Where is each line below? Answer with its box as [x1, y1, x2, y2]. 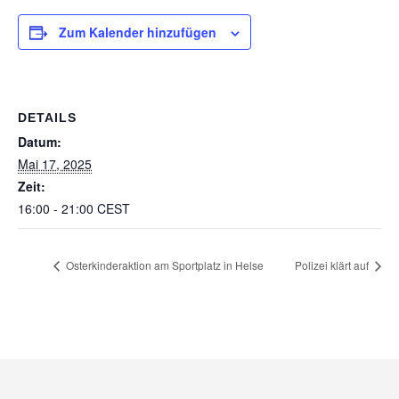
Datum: [18, 132, 61, 151]
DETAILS [18, 110, 77, 125]
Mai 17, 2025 [18, 154, 92, 173]
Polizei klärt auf [295, 257, 371, 273]
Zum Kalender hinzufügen [59, 23, 216, 41]
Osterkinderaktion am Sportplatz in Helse [63, 257, 264, 273]
